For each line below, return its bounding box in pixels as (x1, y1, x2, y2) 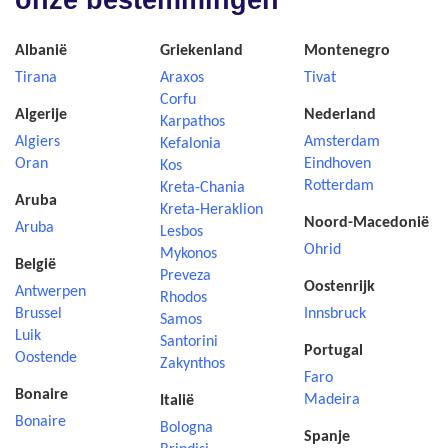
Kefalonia (159, 136, 221, 152)
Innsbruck (304, 306, 367, 322)
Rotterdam (304, 178, 375, 194)
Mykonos (159, 246, 217, 262)
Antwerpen (15, 284, 86, 300)
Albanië (15, 43, 67, 59)
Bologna (159, 420, 213, 436)
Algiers (15, 134, 60, 150)
